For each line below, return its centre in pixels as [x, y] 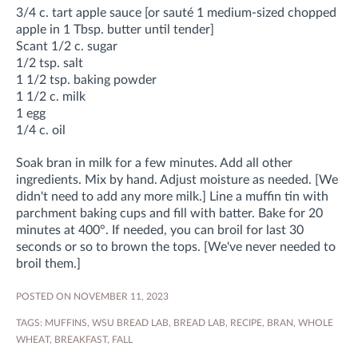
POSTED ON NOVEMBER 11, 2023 [92, 297]
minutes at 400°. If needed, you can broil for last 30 [160, 231]
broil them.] [48, 264]
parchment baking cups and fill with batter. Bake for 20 [169, 214]
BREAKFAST [81, 340]
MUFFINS [66, 323]
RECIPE [246, 323]
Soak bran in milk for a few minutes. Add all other [154, 163]
